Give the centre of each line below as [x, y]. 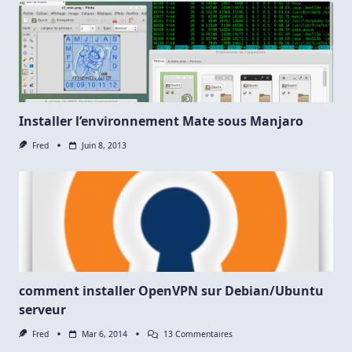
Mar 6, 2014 [104, 334]
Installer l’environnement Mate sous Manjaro [161, 121]
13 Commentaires [198, 334]
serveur [42, 310]
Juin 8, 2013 [104, 145]
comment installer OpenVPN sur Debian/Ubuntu [171, 291]
